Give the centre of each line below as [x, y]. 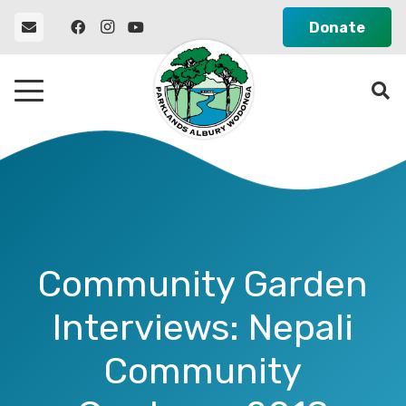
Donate [338, 27]
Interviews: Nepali [203, 328]
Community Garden [203, 285]
